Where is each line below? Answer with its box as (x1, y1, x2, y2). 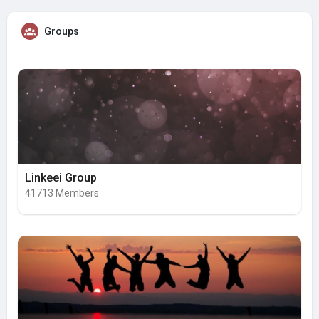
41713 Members (25, 187, 99, 199)
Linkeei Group (25, 171, 97, 185)
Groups (44, 26, 79, 38)
